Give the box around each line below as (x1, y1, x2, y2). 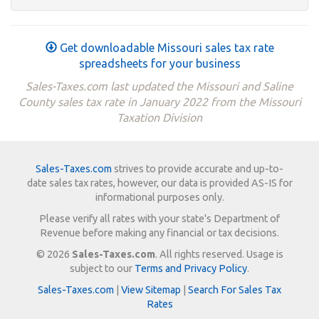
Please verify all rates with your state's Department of (39, 212, 280, 224)
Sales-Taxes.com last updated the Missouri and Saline (26, 80, 293, 93)
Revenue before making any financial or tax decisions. (40, 226, 279, 239)
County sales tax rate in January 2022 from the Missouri (18, 95, 301, 109)
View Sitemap (121, 283, 181, 296)
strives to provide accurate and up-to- (112, 162, 283, 174)
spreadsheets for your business (78, 57, 241, 70)
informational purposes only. (95, 191, 224, 203)
